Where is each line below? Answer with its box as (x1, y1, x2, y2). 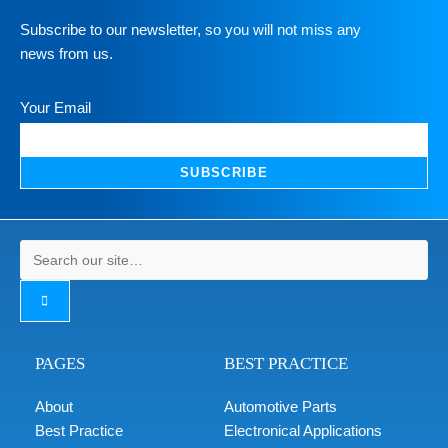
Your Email (20, 99, 91, 117)
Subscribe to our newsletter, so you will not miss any (20, 21, 361, 39)
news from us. (20, 45, 113, 63)
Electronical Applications (224, 422, 382, 440)
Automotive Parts (224, 398, 337, 416)
